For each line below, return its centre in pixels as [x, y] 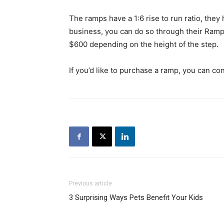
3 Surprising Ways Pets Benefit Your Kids [136, 198]
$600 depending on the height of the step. [144, 44]
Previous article [90, 184]
